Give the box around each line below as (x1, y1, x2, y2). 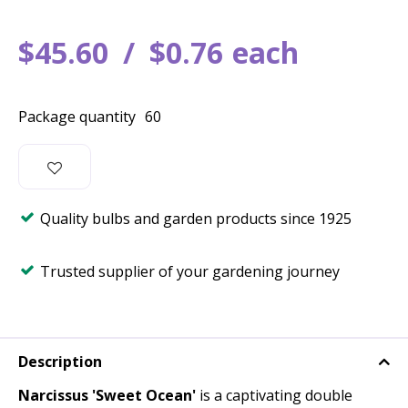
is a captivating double (199, 385, 352, 406)
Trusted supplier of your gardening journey (40, 261, 340, 281)
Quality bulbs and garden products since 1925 (40, 209, 352, 229)
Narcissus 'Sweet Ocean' (18, 385, 199, 406)
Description (18, 352, 102, 372)
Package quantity (18, 107, 136, 127)
